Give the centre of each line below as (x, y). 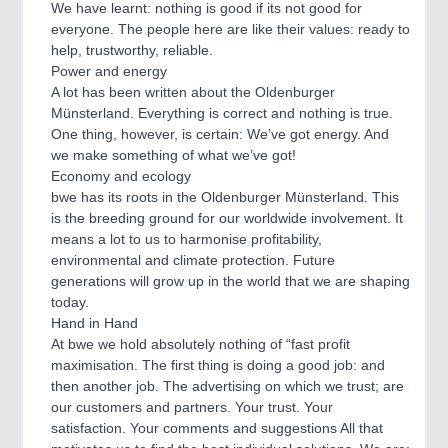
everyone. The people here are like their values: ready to (230, 29)
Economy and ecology (121, 176)
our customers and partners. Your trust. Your (192, 407)
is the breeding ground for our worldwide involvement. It (227, 218)
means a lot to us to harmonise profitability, (186, 239)
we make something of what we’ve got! (173, 155)
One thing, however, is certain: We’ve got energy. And (220, 134)
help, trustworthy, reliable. (132, 50)
